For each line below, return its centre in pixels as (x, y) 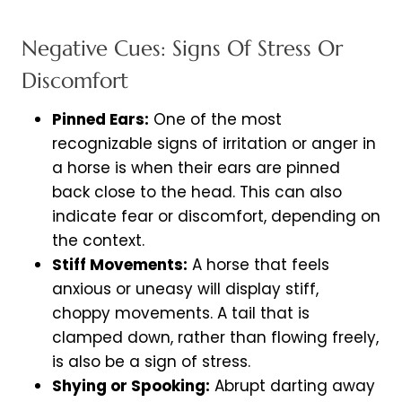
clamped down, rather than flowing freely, (215, 338)
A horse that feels (258, 265)
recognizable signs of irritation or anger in (214, 144)
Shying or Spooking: (131, 386)
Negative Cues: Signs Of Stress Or (182, 49)
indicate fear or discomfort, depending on (216, 217)
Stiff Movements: (120, 265)
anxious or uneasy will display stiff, (185, 289)
